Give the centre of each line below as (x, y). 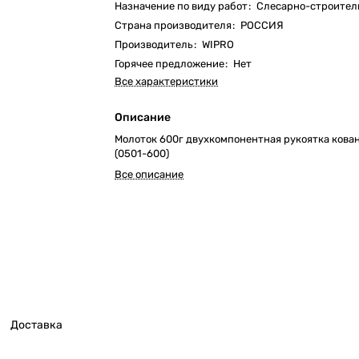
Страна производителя (173, 25)
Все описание (149, 174)
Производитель (154, 44)
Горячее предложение (170, 64)
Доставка (36, 325)
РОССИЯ (262, 25)
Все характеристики (167, 81)
